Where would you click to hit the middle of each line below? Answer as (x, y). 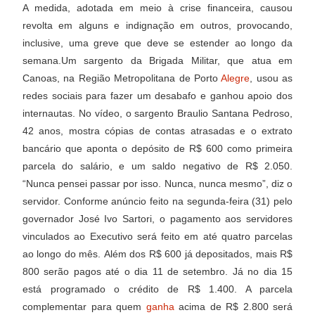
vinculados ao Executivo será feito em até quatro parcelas (157, 236)
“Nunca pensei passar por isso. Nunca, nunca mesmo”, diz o (157, 183)
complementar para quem (84, 306)
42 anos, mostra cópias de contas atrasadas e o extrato (157, 130)
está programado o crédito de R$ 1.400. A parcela (157, 289)
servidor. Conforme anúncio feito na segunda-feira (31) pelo (157, 201)
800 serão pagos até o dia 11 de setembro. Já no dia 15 (157, 271)
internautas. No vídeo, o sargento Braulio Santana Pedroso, (157, 113)
